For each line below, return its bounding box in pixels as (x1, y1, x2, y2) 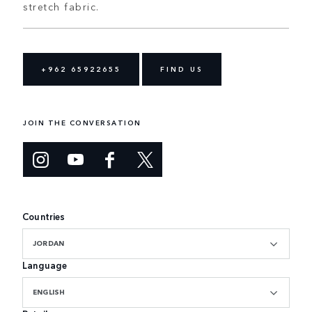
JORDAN (33, 237, 65, 248)
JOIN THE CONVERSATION (23, 117, 141, 127)
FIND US (160, 63, 203, 74)
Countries (22, 209, 65, 223)
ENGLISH (33, 286, 65, 297)
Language (22, 258, 68, 272)
